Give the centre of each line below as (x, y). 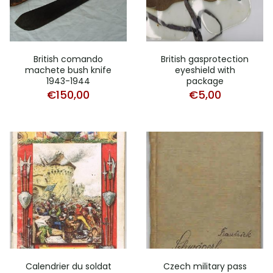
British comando (68, 59)
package (205, 81)
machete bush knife (68, 70)
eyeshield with (205, 70)
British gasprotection (205, 59)
